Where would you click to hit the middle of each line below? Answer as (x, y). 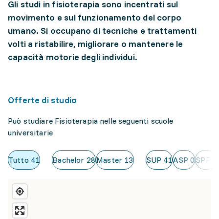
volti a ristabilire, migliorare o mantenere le (96, 44)
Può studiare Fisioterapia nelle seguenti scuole (91, 121)
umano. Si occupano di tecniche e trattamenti (102, 31)
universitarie (31, 133)
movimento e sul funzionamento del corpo (95, 18)
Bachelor (68, 160)
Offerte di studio (43, 100)
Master (109, 160)
